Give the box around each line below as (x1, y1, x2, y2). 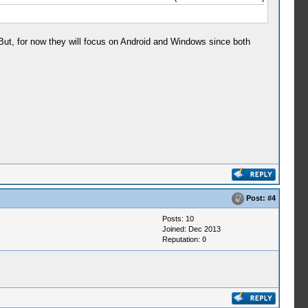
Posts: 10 (162, 214, 194, 223)
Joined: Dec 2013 (162, 225, 221, 233)
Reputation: (162, 235, 202, 243)
